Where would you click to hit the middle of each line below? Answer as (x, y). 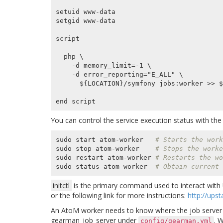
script (67, 38)
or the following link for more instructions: (119, 196)
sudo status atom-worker (105, 166)
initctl (61, 186)
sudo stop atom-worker (105, 148)
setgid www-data (85, 20)
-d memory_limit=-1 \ (63, 65)
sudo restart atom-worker (105, 157)
